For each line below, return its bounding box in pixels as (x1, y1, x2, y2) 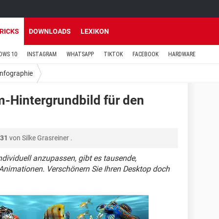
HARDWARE (168, 51, 196, 58)
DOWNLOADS (29, 27, 71, 35)
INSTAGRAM (27, 51, 57, 58)
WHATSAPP (66, 51, 94, 58)
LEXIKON (81, 27, 109, 35)
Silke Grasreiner (22, 134, 69, 142)
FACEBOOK (132, 51, 158, 58)
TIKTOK (104, 51, 123, 58)
